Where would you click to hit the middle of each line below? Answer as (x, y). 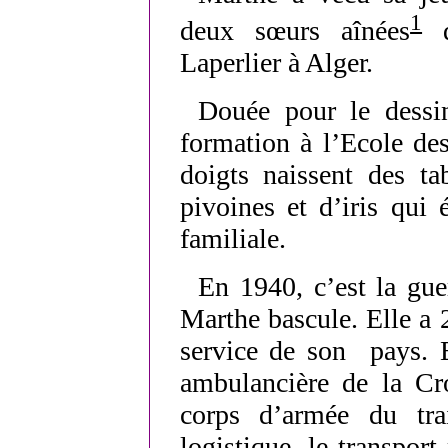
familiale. (232, 239)
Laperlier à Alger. (276, 63)
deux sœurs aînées (295, 31)
